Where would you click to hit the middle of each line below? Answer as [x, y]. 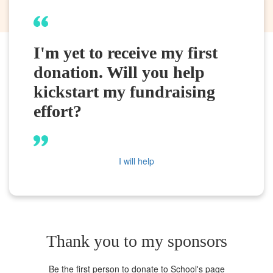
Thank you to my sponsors [136, 241]
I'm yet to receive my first [126, 52]
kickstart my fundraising [124, 91]
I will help [136, 161]
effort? [58, 111]
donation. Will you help [119, 72]
